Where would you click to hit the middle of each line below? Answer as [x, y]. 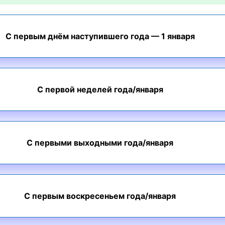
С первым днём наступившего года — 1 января [100, 36]
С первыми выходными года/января [100, 143]
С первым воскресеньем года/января [100, 196]
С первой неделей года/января [100, 89]
